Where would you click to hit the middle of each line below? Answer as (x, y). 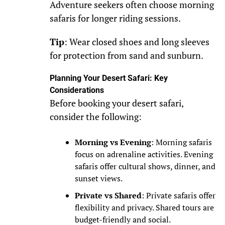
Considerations (77, 90)
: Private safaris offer (178, 196)
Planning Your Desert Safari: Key (108, 78)
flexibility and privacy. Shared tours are (144, 208)
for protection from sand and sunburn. (126, 56)
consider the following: (95, 117)
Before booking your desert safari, (116, 103)
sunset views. (98, 179)
